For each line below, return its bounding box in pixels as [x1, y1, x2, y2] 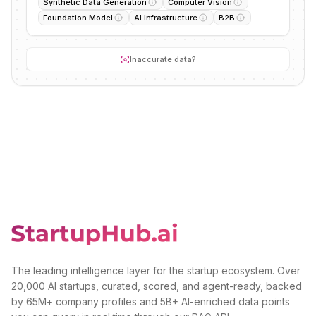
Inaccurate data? [129, 54, 196, 64]
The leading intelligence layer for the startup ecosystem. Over [11, 265, 300, 276]
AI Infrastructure [134, 13, 197, 23]
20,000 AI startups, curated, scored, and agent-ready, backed [11, 280, 302, 292]
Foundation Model [43, 13, 113, 23]
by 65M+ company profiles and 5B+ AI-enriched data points [11, 296, 290, 308]
